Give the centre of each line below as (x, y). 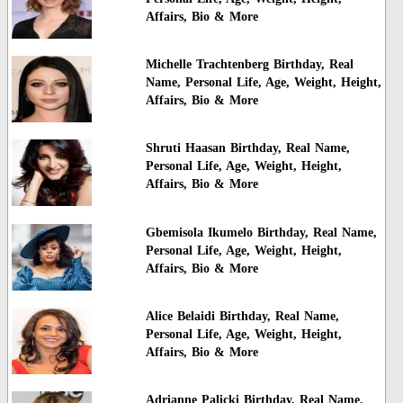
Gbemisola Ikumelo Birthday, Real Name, (261, 232)
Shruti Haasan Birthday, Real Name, (247, 148)
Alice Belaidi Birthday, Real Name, (242, 317)
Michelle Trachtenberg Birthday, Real (249, 64)
